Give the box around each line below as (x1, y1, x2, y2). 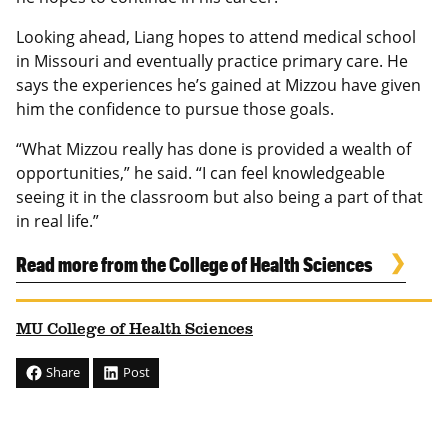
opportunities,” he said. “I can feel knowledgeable (16, 162, 385, 185)
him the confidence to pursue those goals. (16, 98, 334, 121)
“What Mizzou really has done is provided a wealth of (16, 138, 411, 161)
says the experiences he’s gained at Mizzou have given (16, 74, 421, 97)
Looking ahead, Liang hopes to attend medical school (16, 26, 416, 49)
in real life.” (16, 210, 99, 233)
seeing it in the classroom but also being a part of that (16, 186, 423, 209)
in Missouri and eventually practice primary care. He (16, 50, 408, 73)
